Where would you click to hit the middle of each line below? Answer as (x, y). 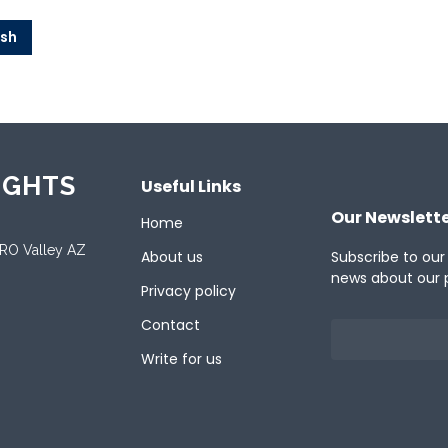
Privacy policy (188, 290)
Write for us (181, 358)
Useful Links (191, 186)
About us (172, 256)
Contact (170, 324)
